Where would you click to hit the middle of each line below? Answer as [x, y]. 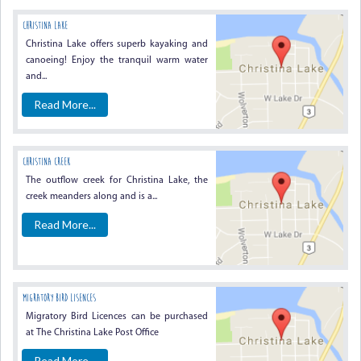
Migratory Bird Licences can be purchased [117, 317]
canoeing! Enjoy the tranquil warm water [117, 60]
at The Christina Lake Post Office [92, 333]
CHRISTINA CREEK [46, 162]
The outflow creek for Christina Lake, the [117, 180]
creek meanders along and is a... [91, 197]
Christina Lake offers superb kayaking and [117, 44]
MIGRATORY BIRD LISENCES [59, 298]
